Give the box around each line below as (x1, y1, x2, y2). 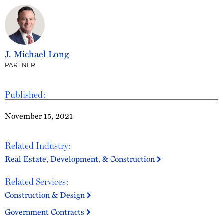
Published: (5, 89, 46, 100)
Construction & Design (5, 189, 87, 200)
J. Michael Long (5, 47, 69, 60)
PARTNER (5, 63, 36, 69)
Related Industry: (5, 140, 71, 151)
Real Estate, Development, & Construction (5, 153, 157, 164)
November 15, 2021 (5, 110, 73, 121)
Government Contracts (5, 206, 86, 217)
